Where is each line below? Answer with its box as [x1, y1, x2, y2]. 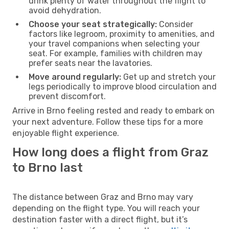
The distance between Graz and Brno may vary [12, 192, 193, 202]
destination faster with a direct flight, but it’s [12, 214, 188, 224]
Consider [157, 19, 193, 29]
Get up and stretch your [121, 72, 216, 82]
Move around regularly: [29, 72, 121, 82]
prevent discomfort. [29, 91, 106, 101]
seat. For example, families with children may [29, 48, 202, 58]
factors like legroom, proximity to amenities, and [29, 29, 215, 39]
